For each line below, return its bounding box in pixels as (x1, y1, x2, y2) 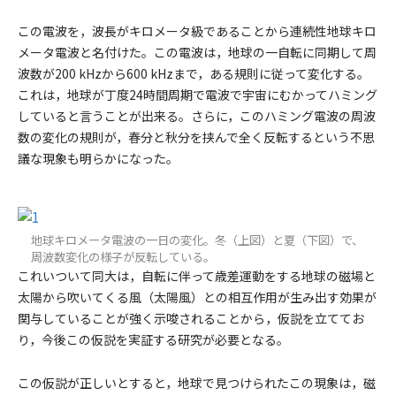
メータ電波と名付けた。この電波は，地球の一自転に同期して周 (18, 43, 377, 61)
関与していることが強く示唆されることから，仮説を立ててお (18, 309, 364, 328)
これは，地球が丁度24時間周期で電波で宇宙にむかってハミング (18, 86, 377, 103)
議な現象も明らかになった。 (18, 149, 179, 167)
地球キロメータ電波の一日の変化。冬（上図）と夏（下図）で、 (31, 232, 364, 249)
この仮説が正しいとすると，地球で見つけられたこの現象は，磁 (18, 374, 376, 392)
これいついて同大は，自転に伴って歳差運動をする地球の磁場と (18, 267, 376, 286)
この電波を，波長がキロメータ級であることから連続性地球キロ (18, 22, 377, 40)
